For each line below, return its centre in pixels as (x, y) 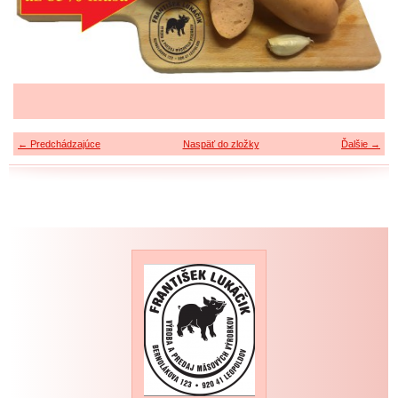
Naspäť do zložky (221, 143)
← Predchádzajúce (59, 143)
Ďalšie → (361, 143)
